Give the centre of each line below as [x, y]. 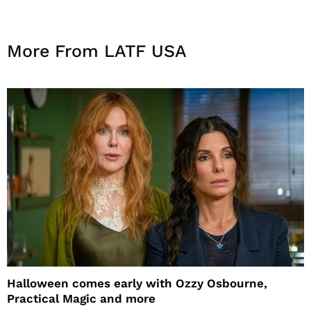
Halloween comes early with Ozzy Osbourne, [137, 284]
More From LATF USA [97, 51]
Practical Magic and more [81, 299]
